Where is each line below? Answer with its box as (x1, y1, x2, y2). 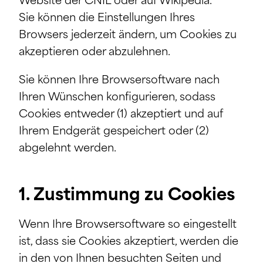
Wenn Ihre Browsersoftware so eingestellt (19, 219, 237, 231)
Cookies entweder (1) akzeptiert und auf (19, 109, 222, 121)
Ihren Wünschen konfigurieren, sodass (19, 92, 215, 104)
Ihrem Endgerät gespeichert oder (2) (19, 126, 209, 138)
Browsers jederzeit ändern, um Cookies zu (19, 29, 237, 41)
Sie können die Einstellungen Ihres (19, 12, 195, 24)
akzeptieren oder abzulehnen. (19, 46, 170, 58)
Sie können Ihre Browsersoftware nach (19, 75, 220, 87)
